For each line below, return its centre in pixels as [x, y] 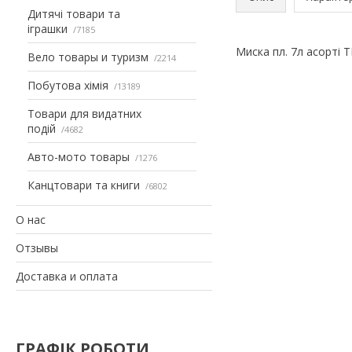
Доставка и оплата [67, 276]
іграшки [48, 28]
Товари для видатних [84, 113]
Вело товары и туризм [88, 57]
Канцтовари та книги [84, 185]
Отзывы [37, 247]
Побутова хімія [68, 85]
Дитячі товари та [74, 13]
